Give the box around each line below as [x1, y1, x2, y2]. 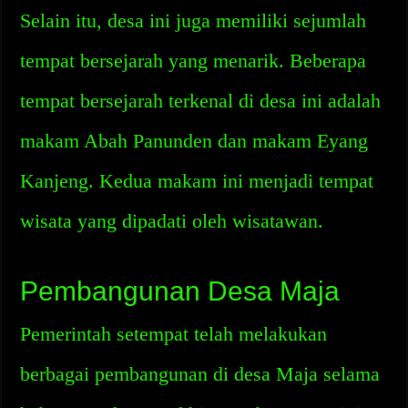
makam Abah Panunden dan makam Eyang [20, 129, 369, 152]
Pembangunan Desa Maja [20, 276, 341, 306]
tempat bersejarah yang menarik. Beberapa [20, 49, 367, 72]
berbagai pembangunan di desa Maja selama [20, 362, 381, 385]
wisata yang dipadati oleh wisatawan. [20, 209, 324, 232]
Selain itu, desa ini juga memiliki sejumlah [20, 9, 367, 32]
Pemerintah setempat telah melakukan [20, 322, 328, 345]
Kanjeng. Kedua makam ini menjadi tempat [20, 169, 374, 192]
